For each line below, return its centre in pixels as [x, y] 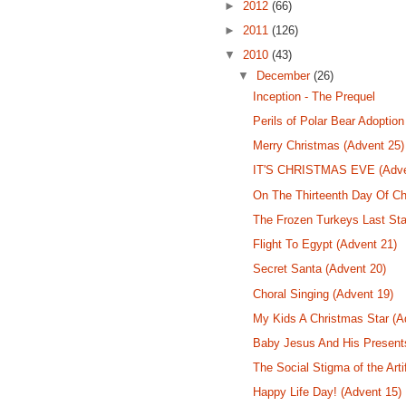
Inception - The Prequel [314, 96]
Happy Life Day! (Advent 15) [328, 392]
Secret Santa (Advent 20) [320, 269]
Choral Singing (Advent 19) [324, 294]
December [285, 76]
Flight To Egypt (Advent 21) [325, 245]
